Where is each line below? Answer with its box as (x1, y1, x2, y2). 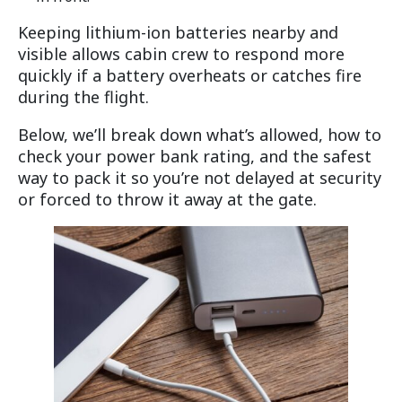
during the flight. (18, 85, 149, 108)
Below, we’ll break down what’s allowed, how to (18, 123, 381, 145)
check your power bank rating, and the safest (18, 144, 371, 167)
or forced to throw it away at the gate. (18, 188, 317, 210)
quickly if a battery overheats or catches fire (18, 64, 362, 86)
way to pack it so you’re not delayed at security (18, 166, 381, 188)
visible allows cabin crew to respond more (18, 42, 345, 65)
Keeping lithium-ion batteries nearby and (18, 21, 338, 43)
